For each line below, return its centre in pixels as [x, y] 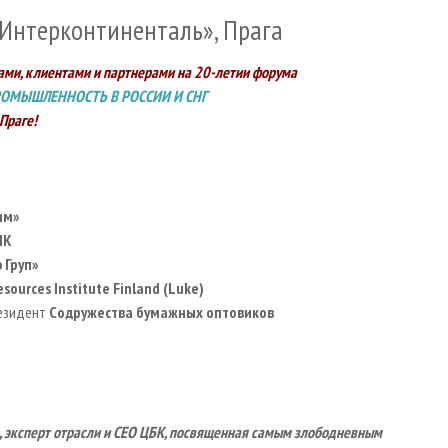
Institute [82, 287]
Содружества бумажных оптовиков [160, 311]
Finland [136, 287]
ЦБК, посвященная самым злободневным [259, 431]
